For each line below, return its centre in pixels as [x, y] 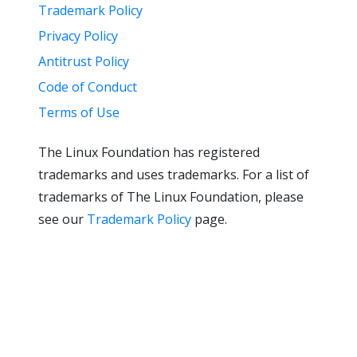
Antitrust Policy [84, 61]
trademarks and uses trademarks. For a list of [174, 175]
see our [63, 219]
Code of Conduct [88, 87]
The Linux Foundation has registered [149, 152]
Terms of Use [79, 112]
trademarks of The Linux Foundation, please [171, 197]
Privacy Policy [78, 36]
